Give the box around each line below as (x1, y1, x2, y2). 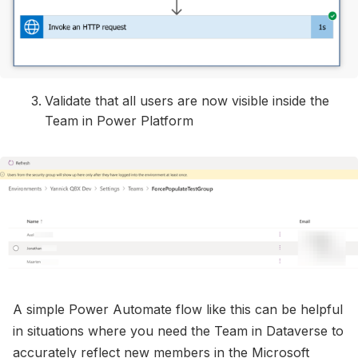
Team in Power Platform (45, 112, 193, 129)
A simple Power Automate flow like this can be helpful (13, 301, 343, 318)
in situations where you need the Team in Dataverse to (13, 323, 344, 340)
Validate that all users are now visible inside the (45, 92, 329, 109)
